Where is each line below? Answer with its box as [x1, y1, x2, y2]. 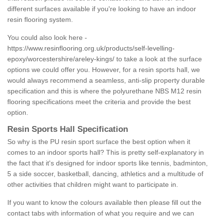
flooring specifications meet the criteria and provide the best [7, 98, 191, 106]
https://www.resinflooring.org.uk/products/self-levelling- [7, 44, 175, 53]
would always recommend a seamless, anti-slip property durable [7, 76, 205, 85]
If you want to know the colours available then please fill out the [7, 199, 201, 207]
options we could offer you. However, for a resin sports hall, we [7, 66, 200, 74]
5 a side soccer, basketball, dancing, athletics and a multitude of [7, 170, 203, 178]
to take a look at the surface [114, 55, 202, 63]
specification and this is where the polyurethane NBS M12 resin [7, 87, 201, 95]
